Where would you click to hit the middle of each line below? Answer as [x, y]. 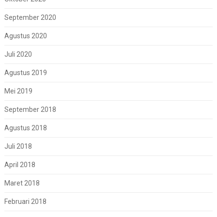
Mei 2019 [18, 91]
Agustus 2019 [25, 73]
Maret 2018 [22, 183]
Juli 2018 [18, 147]
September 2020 [30, 18]
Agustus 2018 [25, 128]
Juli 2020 [18, 54]
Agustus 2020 [25, 36]
